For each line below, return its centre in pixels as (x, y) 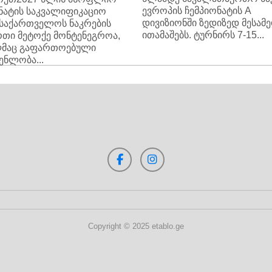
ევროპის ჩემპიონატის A (196, 11)
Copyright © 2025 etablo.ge (136, 226)
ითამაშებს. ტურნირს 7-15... (203, 35)
